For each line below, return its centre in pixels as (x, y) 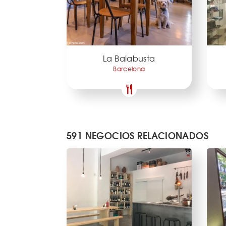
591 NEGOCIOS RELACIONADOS (137, 135)
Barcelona (129, 68)
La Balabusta (129, 58)
